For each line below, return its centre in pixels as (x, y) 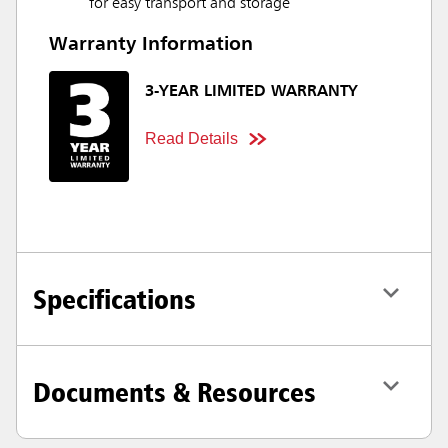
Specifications (114, 298)
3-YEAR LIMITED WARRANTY (251, 92)
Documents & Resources (174, 391)
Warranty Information (151, 45)
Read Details (191, 139)
